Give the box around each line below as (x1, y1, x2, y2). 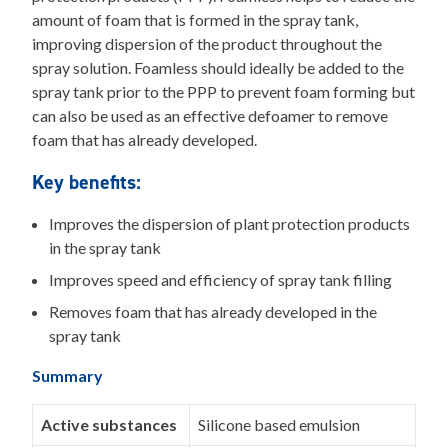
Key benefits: (32, 169, 141, 195)
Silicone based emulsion (198, 415, 360, 434)
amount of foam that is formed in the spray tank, (32, 10, 358, 29)
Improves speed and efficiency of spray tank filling (48, 270, 392, 289)
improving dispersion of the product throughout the (32, 34, 382, 53)
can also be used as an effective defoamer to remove (32, 106, 388, 125)
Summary (32, 366, 103, 385)
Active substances (41, 415, 177, 434)
